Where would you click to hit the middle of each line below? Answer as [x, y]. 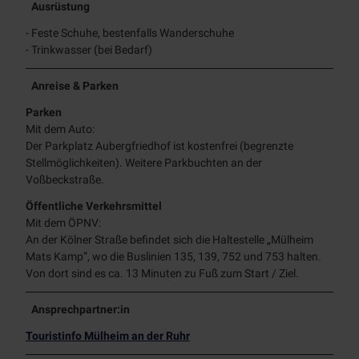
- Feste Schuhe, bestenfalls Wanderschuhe [130, 32]
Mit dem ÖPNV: [63, 222]
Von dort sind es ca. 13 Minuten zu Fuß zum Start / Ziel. [162, 273]
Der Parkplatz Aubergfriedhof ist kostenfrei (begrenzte [159, 145]
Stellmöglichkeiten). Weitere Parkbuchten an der [144, 162]
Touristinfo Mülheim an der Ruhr [108, 335]
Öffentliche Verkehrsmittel [94, 206]
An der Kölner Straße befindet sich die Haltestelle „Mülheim [169, 239]
